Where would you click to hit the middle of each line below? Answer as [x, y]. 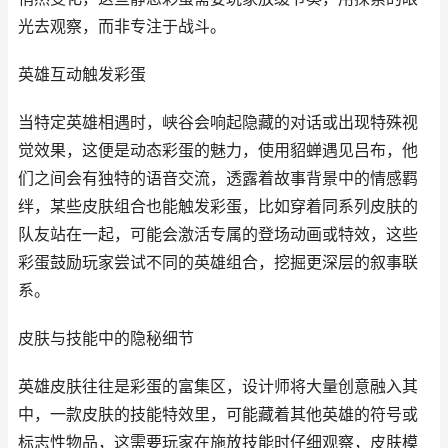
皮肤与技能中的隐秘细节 [106, 338]
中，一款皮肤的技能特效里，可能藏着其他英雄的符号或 [218, 414]
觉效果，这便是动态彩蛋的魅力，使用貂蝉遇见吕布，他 [218, 150]
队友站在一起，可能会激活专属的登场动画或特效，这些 [218, 234]
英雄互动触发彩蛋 [82, 74]
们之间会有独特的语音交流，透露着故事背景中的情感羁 [218, 178]
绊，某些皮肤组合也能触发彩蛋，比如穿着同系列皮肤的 [218, 206]
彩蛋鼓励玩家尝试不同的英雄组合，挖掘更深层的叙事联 [218, 262]
